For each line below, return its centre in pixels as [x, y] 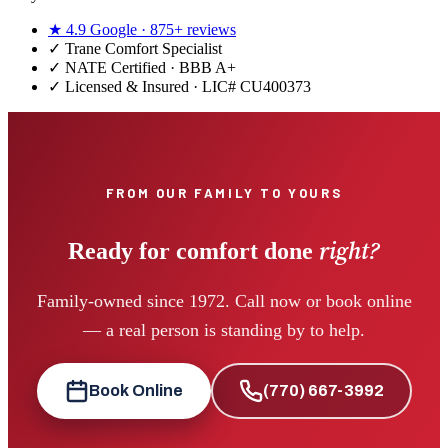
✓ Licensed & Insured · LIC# [144, 87]
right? [349, 251]
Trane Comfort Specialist [143, 49]
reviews [209, 30]
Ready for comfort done [193, 251]
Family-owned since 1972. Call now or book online [224, 301]
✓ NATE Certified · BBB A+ [142, 68]
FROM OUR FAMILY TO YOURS [224, 193]
